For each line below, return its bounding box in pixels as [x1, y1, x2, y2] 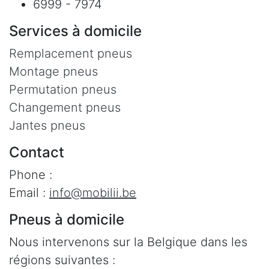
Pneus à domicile [9, 210, 124, 228]
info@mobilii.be [49, 185, 136, 200]
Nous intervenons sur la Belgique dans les [9, 234, 247, 249]
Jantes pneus [9, 118, 85, 133]
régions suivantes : [9, 252, 115, 267]
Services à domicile [9, 22, 142, 40]
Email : [9, 185, 49, 200]
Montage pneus [9, 64, 98, 79]
